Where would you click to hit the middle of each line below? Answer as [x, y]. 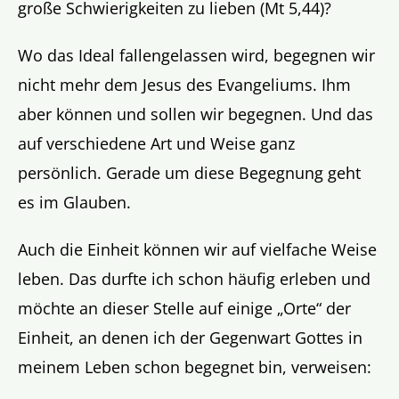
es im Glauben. [74, 202]
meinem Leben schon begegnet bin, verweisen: [195, 366]
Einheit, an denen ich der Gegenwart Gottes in [190, 337]
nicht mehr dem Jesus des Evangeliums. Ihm [184, 84]
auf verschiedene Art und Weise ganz [156, 143]
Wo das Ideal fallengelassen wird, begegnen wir [196, 55]
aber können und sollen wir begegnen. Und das [195, 114]
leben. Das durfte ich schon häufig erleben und [194, 278]
